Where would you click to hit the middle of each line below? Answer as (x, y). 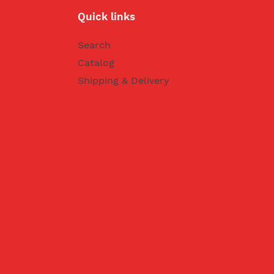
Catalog (96, 63)
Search (94, 45)
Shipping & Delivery (124, 81)
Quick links (106, 17)
